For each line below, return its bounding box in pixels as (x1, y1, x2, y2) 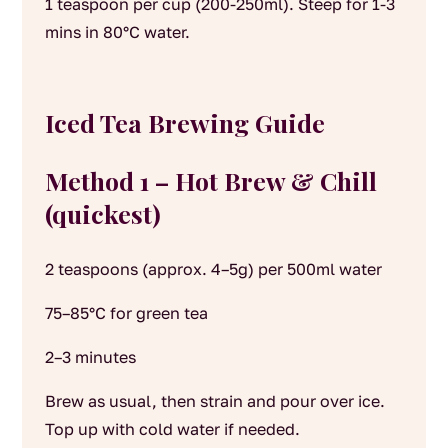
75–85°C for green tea (44, 302, 208, 323)
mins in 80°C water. (44, 21, 190, 42)
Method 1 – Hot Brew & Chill (44, 163, 377, 197)
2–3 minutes (44, 346, 136, 367)
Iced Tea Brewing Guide (44, 105, 325, 139)
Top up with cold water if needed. (44, 418, 300, 439)
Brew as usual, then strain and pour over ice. (44, 390, 385, 411)
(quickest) (44, 196, 161, 230)
